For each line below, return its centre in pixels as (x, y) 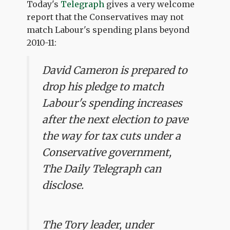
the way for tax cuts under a (112, 136)
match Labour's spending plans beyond (108, 30)
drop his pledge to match (103, 87)
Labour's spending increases (112, 103)
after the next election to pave (115, 119)
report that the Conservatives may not (106, 17)
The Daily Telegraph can (102, 169)
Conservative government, (107, 152)
